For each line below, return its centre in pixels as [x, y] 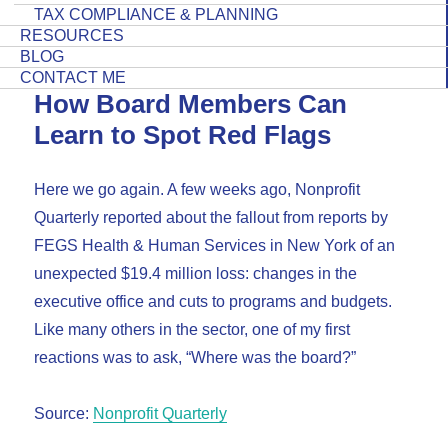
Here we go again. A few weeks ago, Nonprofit [197, 190]
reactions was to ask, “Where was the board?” [195, 358]
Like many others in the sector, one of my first [192, 330]
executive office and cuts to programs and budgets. [213, 302]
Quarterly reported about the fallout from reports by [211, 218]
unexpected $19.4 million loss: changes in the [196, 274]
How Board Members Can [191, 103]
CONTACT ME [73, 77]
